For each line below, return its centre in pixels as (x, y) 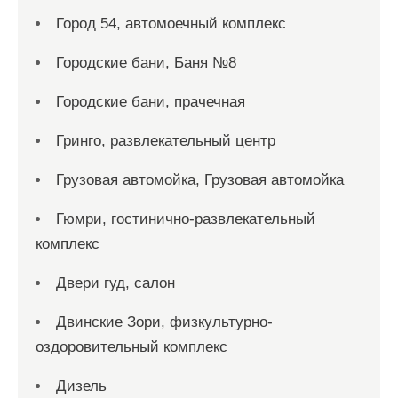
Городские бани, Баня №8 (146, 63)
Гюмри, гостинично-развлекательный (186, 219)
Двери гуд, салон (115, 283)
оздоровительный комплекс (131, 347)
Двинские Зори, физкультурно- (164, 322)
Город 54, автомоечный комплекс (171, 24)
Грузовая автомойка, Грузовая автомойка (200, 180)
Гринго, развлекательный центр (166, 141)
